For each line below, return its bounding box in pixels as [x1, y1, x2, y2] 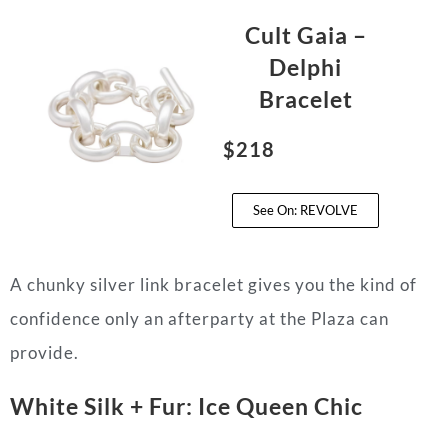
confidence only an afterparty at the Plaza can [10, 307, 389, 329]
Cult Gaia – [244, 20, 367, 49]
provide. [10, 341, 79, 363]
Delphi [269, 52, 343, 81]
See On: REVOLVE [253, 201, 359, 218]
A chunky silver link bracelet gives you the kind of [10, 273, 417, 295]
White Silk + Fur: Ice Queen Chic [10, 391, 363, 420]
